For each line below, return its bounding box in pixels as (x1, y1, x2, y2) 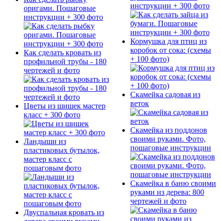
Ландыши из (24, 137, 66, 146)
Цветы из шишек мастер (24, 101, 106, 110)
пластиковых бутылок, (24, 146, 100, 154)
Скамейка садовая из (130, 90, 200, 99)
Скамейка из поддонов (130, 126, 207, 135)
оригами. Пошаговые (24, 3, 96, 12)
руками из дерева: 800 (130, 188, 204, 197)
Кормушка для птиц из (130, 37, 207, 46)
